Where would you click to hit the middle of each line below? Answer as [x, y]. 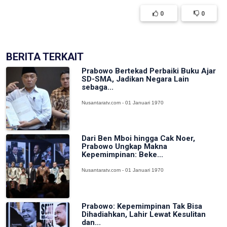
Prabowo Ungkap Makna [125, 147]
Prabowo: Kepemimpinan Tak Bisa [142, 206]
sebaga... [98, 87]
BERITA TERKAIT [45, 56]
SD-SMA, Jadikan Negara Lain [136, 79]
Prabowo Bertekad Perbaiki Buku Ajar [149, 71]
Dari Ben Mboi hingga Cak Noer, [139, 139]
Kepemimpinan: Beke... [123, 155]
